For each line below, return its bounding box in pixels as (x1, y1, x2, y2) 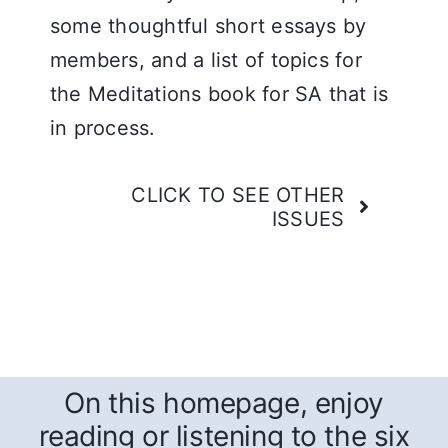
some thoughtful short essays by (50, 14, 367, 38)
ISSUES (271, 207, 345, 231)
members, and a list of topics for (50, 48, 362, 72)
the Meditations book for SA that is (50, 82, 389, 106)
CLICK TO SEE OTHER (131, 183, 345, 207)
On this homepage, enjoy (64, 385, 384, 420)
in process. (50, 116, 156, 140)
